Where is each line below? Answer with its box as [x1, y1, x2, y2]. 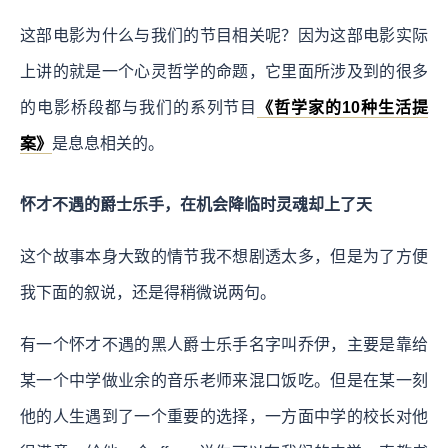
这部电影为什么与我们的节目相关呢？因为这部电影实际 [20, 26, 428, 44]
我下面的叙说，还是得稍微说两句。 [20, 283, 276, 301]
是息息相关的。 [52, 134, 164, 152]
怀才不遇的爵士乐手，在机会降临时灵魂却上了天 [20, 195, 372, 213]
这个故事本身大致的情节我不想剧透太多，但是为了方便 [20, 247, 428, 265]
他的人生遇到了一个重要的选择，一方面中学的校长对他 [20, 407, 428, 425]
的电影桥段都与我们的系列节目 [20, 98, 258, 116]
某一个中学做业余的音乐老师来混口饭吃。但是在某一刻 [20, 371, 428, 389]
